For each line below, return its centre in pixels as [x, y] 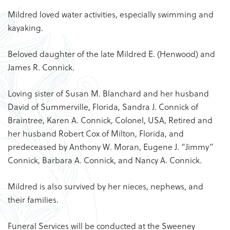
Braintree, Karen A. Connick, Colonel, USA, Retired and [110, 120]
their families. [33, 199]
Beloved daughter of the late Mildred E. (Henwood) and [111, 54]
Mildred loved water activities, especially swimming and [111, 14]
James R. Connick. [41, 67]
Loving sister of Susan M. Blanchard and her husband [108, 93]
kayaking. [25, 27]
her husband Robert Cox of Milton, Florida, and [96, 133]
